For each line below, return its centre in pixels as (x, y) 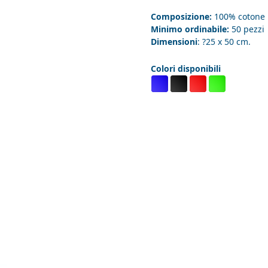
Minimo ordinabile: (190, 29)
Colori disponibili (186, 69)
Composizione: (181, 17)
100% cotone (238, 17)
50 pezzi (247, 29)
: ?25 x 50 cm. (224, 42)
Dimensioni (174, 42)
